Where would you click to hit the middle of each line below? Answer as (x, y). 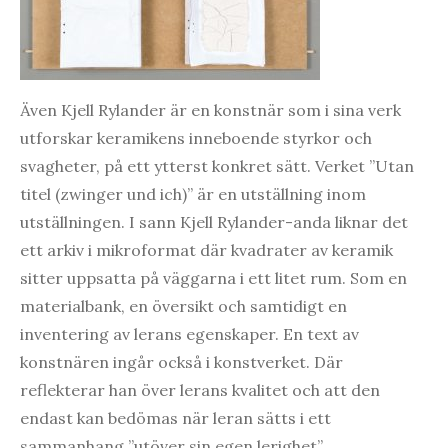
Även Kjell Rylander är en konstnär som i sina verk (210, 109)
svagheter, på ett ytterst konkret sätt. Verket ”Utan (217, 165)
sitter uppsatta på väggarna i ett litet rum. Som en (213, 277)
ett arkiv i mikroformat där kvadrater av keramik (206, 249)
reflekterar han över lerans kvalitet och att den (200, 389)
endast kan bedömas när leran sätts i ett (175, 417)
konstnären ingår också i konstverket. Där (181, 361)
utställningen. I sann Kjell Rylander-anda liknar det (214, 221)
